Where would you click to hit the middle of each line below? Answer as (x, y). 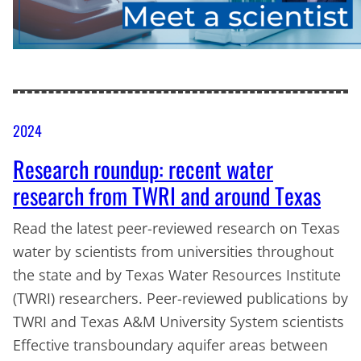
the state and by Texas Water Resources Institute (177, 275)
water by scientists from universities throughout (173, 251)
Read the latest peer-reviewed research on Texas (176, 228)
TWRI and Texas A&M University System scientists (178, 322)
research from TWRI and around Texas (167, 196)
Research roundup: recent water (143, 169)
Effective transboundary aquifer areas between (170, 345)
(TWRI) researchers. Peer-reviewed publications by (180, 298)
